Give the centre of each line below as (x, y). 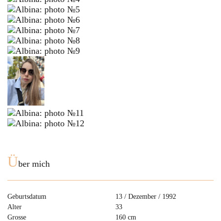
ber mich (34, 164)
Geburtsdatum (27, 197)
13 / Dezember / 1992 (146, 197)
